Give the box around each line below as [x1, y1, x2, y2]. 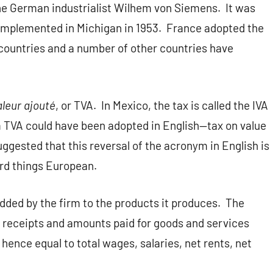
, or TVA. [55, 98, 96, 113]
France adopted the [166, 21, 264, 35]
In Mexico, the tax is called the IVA [101, 98, 268, 113]
